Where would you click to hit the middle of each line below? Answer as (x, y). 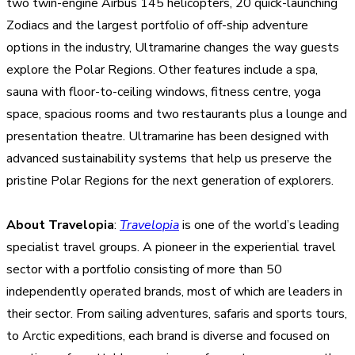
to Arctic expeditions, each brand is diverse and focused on (168, 336)
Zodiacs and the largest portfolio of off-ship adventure (157, 25)
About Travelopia (60, 225)
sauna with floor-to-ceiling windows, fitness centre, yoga (164, 92)
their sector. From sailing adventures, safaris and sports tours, (177, 313)
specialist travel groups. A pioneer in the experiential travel (171, 247)
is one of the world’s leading (259, 225)
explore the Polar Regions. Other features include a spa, (162, 69)
